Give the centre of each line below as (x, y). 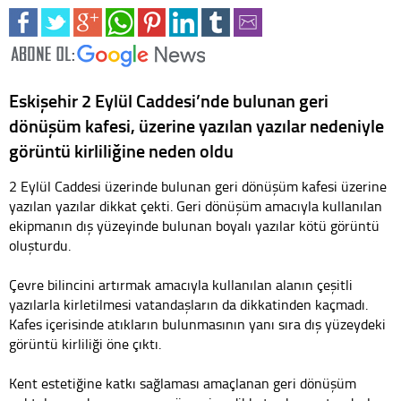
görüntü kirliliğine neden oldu (121, 150)
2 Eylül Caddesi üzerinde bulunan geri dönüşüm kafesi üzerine (198, 186)
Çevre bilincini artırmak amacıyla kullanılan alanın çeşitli (181, 284)
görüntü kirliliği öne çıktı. (85, 343)
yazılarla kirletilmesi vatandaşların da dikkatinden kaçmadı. (188, 304)
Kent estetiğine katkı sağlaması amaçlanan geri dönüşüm (183, 383)
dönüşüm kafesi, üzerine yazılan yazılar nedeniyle (196, 125)
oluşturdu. (40, 245)
